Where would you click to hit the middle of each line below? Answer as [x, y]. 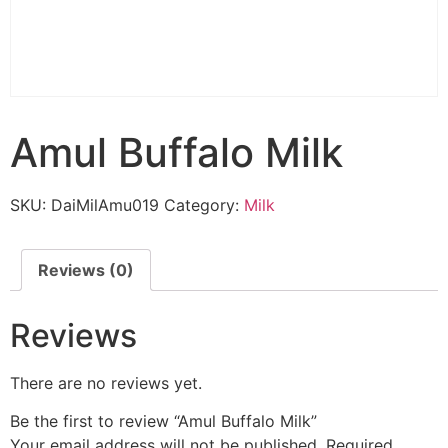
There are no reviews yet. [106, 382]
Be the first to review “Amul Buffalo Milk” [163, 420]
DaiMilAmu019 [105, 204]
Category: [204, 204]
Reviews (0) [86, 269]
